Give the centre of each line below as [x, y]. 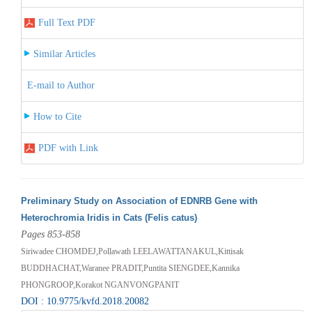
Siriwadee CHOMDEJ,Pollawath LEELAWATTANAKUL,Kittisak [132, 251]
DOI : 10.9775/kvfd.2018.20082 [85, 301]
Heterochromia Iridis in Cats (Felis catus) [109, 217]
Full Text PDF [67, 22]
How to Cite [57, 116]
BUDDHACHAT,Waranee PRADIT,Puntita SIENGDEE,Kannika [130, 268]
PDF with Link [68, 148]
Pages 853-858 [50, 234]
